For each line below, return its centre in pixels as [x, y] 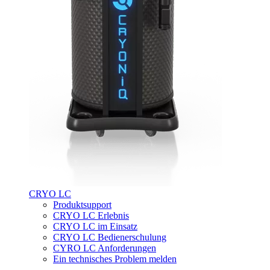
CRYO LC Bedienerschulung [110, 237]
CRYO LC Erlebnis [91, 215]
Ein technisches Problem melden [115, 259]
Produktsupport [82, 205]
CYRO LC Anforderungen [105, 248]
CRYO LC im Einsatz [95, 226]
